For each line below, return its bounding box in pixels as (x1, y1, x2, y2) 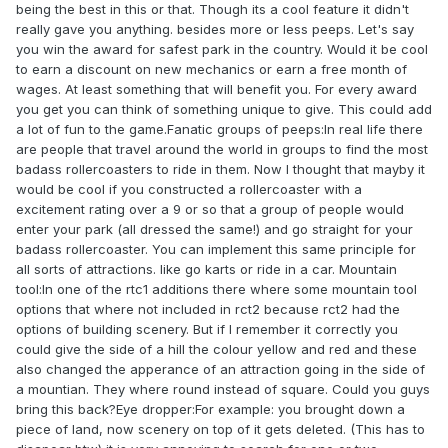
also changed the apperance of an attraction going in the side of (16, 361, 425, 378)
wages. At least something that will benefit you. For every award (16, 81, 417, 98)
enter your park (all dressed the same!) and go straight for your (16, 221, 413, 238)
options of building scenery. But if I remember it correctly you (16, 321, 398, 338)
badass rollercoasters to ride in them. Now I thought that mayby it (16, 161, 425, 178)
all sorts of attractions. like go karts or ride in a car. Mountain (16, 261, 397, 278)
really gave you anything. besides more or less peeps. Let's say (16, 21, 414, 38)
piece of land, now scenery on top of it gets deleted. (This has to (16, 421, 425, 438)
